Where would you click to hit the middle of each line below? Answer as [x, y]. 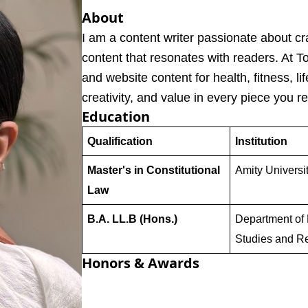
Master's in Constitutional [153, 170]
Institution [261, 141]
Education [116, 116]
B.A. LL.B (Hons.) [132, 219]
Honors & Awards [141, 263]
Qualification [120, 141]
